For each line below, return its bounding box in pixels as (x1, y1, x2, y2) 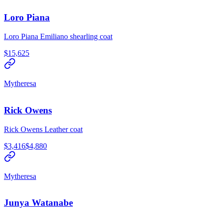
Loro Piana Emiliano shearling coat (4, 32, 112, 41)
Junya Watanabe (4, 197, 73, 208)
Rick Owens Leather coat (4, 125, 83, 133)
